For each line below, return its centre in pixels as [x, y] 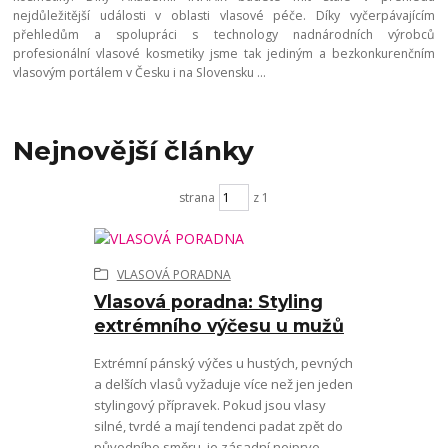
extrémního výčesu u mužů [218, 325]
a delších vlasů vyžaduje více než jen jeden [223, 384]
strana [196, 197]
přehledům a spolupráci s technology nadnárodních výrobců [224, 35]
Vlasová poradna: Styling [208, 301]
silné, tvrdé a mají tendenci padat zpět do [218, 426]
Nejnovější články [134, 150]
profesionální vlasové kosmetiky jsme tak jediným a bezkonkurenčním [224, 54]
